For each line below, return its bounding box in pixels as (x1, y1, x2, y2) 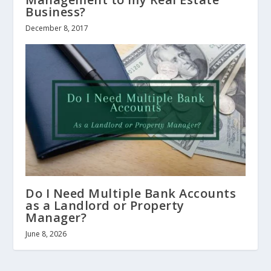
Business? (25, 4, 86, 21)
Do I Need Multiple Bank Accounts (25, 185, 237, 202)
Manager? (25, 209, 90, 226)
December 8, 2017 (25, 23, 89, 34)
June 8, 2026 (25, 229, 67, 240)
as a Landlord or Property (25, 197, 184, 214)
